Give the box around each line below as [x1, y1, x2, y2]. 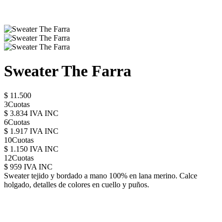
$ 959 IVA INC [4, 162, 53, 171]
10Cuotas [4, 135, 34, 144]
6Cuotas [4, 117, 30, 126]
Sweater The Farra [4, 62, 131, 80]
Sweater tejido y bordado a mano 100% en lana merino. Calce [4, 171, 197, 180]
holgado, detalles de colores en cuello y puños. [4, 180, 149, 189]
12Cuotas [4, 153, 34, 162]
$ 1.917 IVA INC [4, 126, 58, 135]
